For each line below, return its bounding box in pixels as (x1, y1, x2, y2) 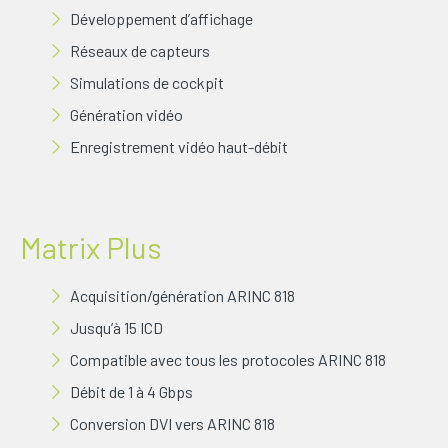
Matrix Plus (20, 228, 162, 265)
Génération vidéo (70, 104, 183, 124)
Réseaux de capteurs (70, 40, 210, 60)
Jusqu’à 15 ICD (70, 317, 163, 337)
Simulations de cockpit (70, 72, 224, 92)
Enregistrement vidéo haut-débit (70, 136, 288, 156)
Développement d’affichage (70, 8, 253, 28)
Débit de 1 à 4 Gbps (70, 381, 193, 401)
